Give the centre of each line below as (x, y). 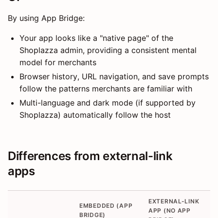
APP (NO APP (170, 210)
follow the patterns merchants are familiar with (106, 88)
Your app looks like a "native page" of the (96, 38)
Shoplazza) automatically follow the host (95, 115)
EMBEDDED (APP (106, 205)
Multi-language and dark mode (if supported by (108, 102)
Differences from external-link (90, 156)
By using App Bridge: (46, 18)
